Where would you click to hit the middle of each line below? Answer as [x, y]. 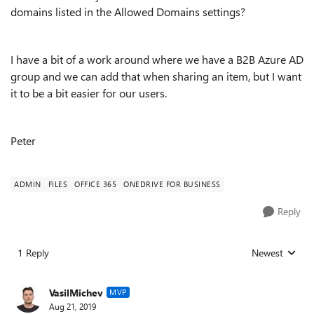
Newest [267, 253]
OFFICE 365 [95, 184]
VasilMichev [76, 292]
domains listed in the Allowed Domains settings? [128, 12]
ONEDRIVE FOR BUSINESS [172, 184]
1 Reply [33, 253]
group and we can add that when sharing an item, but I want [156, 76]
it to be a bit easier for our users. [89, 93]
